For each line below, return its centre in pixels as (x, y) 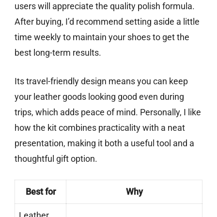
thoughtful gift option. (56, 159)
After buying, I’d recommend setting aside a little (107, 22)
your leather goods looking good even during (99, 97)
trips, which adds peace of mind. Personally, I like (108, 112)
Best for (40, 192)
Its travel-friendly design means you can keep (101, 81)
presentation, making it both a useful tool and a (104, 143)
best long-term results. (58, 53)
